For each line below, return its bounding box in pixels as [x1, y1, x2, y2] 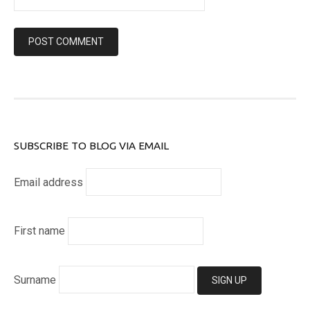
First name [14, 224, 65, 238]
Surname [14, 273, 56, 286]
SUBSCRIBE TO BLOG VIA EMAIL [14, 139, 169, 152]
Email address [14, 175, 83, 189]
